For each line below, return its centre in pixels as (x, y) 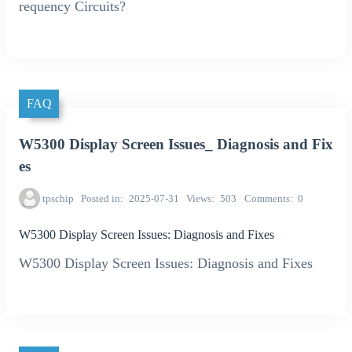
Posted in (101, 198)
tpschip (58, 198)
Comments (267, 198)
